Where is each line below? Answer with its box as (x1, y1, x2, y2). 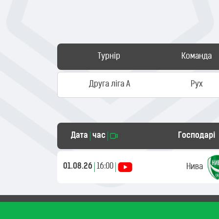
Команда (181, 52, 212, 61)
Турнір (97, 52, 120, 61)
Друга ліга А (88, 81, 130, 88)
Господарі (178, 131, 216, 140)
